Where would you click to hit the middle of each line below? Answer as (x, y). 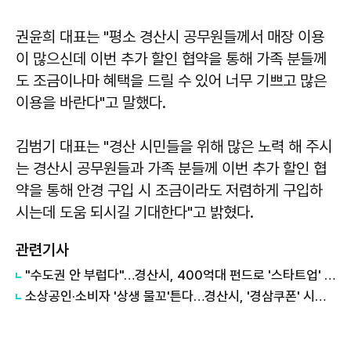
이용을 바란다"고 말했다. (91, 103)
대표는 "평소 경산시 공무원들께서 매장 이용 (190, 37)
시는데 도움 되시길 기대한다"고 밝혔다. (135, 213)
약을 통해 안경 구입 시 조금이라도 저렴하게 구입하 (169, 191)
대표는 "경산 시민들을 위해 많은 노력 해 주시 (196, 147)
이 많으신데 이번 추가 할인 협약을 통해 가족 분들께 (171, 59)
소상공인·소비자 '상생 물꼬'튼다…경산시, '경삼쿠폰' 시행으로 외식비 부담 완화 (320, 297)
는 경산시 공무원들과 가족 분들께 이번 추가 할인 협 (171, 169)
